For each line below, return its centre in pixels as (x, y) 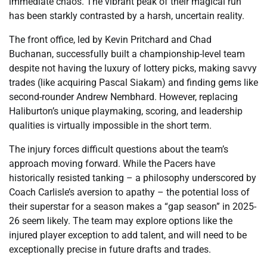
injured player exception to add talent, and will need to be (128, 235)
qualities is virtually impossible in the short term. (110, 125)
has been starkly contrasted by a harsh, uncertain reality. (127, 15)
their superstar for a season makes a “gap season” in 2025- (133, 206)
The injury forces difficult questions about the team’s (119, 149)
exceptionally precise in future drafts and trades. (110, 249)
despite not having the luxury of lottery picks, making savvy (133, 68)
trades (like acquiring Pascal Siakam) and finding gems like (133, 82)
